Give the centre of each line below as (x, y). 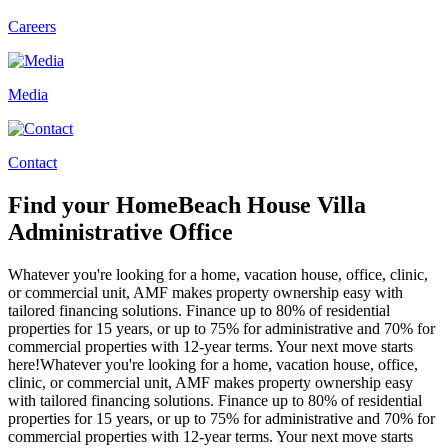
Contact (32, 162)
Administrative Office (120, 231)
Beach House (247, 204)
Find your (62, 204)
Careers (32, 26)
